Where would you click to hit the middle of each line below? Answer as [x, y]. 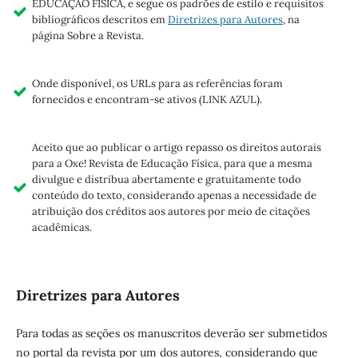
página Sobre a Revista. [88, 36]
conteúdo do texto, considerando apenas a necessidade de [174, 196]
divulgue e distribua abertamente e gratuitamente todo [166, 180]
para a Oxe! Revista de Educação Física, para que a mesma [172, 164]
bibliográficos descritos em [99, 20]
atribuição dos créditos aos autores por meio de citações [171, 212]
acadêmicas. [62, 228]
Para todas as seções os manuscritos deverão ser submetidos [171, 334]
